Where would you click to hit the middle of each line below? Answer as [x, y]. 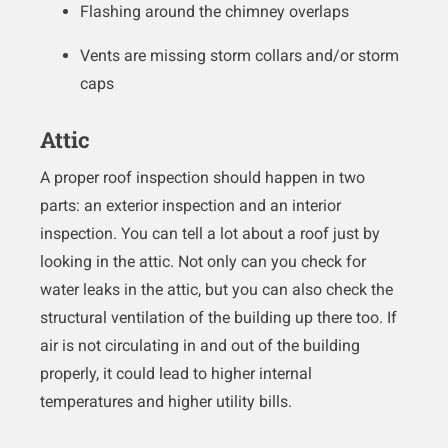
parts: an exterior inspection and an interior [190, 206]
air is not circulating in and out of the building [200, 346]
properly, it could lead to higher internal [176, 374]
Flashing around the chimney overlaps [214, 12]
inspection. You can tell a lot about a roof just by [210, 234]
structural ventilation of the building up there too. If [218, 318]
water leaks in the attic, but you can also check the [216, 290]
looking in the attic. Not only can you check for [203, 262]
